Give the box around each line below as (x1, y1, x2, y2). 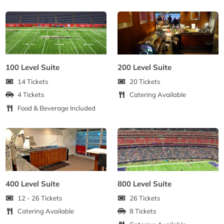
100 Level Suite (5, 62, 60, 72)
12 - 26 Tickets (17, 193, 63, 202)
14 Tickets (17, 77, 49, 85)
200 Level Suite (117, 62, 172, 72)
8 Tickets (129, 207, 157, 215)
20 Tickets (129, 77, 161, 85)
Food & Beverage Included (17, 103, 96, 112)
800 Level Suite (117, 179, 172, 189)
